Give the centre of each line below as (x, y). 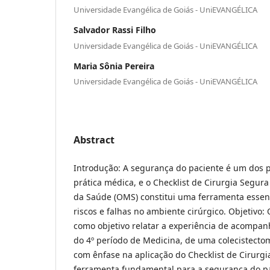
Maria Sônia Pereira (114, 66)
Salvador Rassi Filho (115, 30)
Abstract (94, 140)
